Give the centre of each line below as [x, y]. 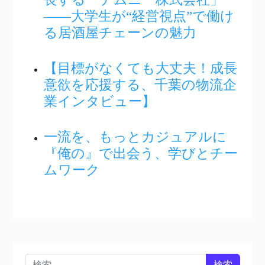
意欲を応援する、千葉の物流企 [140, 85]
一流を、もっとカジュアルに [142, 137]
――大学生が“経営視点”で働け [139, 16]
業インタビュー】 [100, 101]
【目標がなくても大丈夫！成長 [140, 68]
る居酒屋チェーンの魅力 [120, 33]
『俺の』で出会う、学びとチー [141, 153]
